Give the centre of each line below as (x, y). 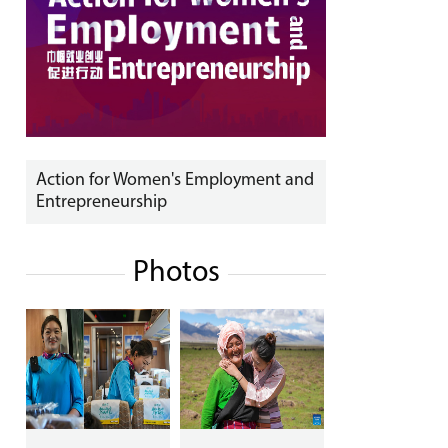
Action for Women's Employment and (175, 180)
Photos (176, 273)
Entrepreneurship (101, 202)
